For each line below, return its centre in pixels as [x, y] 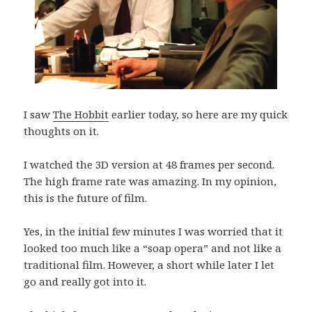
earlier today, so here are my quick [198, 115]
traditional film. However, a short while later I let [149, 265]
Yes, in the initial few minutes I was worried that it [154, 232]
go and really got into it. [85, 282]
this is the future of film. [86, 198]
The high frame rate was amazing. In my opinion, [150, 181]
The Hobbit [81, 115]
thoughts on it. [62, 131]
